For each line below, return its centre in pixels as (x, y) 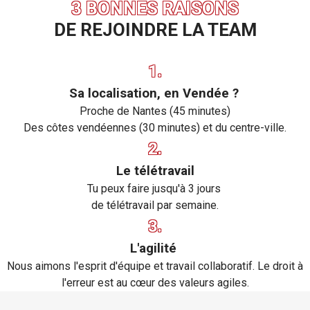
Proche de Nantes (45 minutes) (155, 111)
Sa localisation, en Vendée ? (154, 93)
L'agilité (155, 248)
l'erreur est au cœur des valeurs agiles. (155, 283)
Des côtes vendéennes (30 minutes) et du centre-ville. (155, 128)
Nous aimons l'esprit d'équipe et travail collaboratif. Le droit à (155, 266)
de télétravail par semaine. (155, 205)
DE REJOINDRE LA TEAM (155, 30)
